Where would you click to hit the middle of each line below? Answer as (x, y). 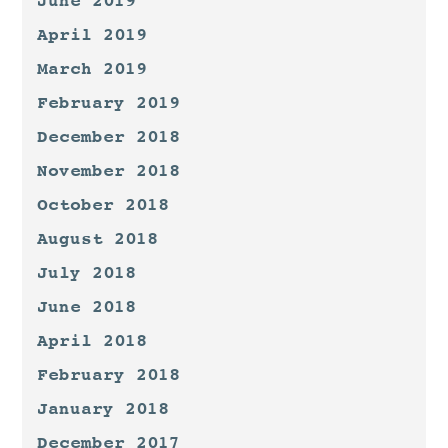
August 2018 (98, 238)
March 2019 (92, 68)
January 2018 (103, 408)
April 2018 (92, 340)
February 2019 (109, 102)
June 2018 (87, 306)
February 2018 (109, 374)
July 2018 (87, 272)
